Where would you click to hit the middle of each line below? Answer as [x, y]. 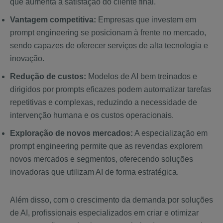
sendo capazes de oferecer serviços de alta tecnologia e [109, 46]
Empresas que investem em [147, 20]
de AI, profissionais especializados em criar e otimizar [104, 213]
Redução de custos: [48, 77]
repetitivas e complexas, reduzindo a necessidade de [104, 103]
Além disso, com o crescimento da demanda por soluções [111, 200]
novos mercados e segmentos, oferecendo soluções [102, 159]
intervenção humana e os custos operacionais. [92, 115]
